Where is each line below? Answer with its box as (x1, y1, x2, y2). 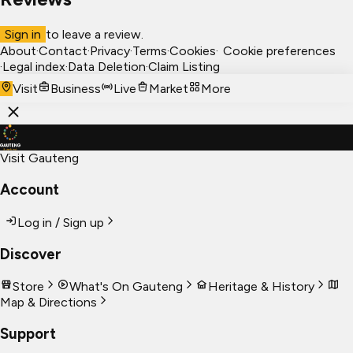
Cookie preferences (223, 43, 336, 59)
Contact (39, 43, 87, 59)
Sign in (5, 27, 41, 43)
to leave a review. (46, 27, 143, 43)
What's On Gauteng (69, 278, 183, 294)
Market (149, 81, 188, 97)
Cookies (169, 43, 216, 59)
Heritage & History (208, 278, 314, 294)
